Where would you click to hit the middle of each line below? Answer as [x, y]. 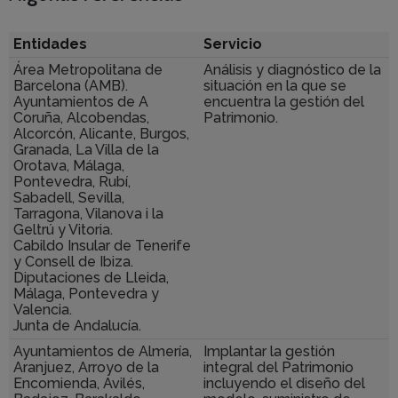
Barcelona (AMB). [71, 85]
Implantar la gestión [269, 351]
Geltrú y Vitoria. [63, 229]
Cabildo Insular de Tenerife [102, 245]
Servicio [233, 44]
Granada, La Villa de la [86, 149]
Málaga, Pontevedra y [86, 293]
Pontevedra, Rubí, [72, 181]
